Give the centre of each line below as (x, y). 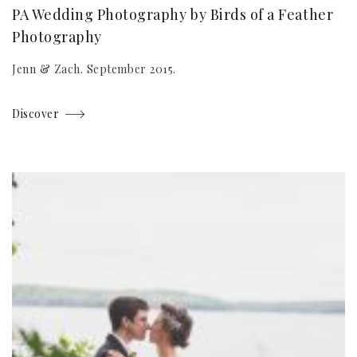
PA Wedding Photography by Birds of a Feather (173, 15)
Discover (36, 114)
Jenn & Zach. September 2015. (94, 69)
